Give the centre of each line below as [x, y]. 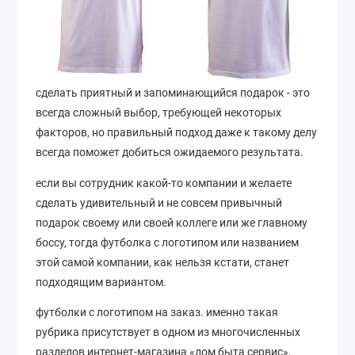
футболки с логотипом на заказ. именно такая [157, 313]
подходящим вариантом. [101, 282]
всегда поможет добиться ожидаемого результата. [170, 153]
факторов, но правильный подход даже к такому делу [176, 133]
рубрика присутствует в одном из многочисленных [168, 332]
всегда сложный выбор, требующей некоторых [158, 113]
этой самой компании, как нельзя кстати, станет [162, 262]
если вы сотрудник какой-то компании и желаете [164, 183]
